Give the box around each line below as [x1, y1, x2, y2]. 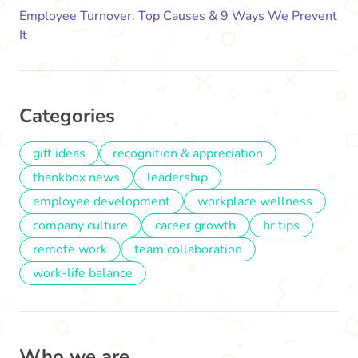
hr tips [263, 217, 300, 235]
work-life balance [33, 265, 133, 283]
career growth [155, 217, 236, 235]
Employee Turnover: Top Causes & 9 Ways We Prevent [19, 7, 337, 26]
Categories [19, 103, 115, 129]
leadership [147, 169, 208, 187]
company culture [33, 217, 128, 235]
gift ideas [33, 145, 86, 163]
